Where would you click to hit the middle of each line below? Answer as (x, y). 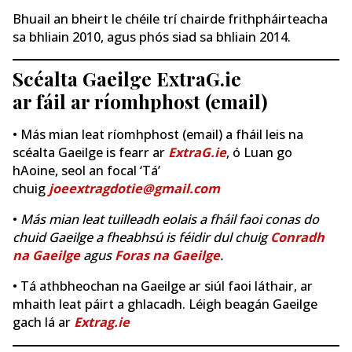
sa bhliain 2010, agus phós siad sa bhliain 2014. (152, 37)
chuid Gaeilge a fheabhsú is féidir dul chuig (141, 237)
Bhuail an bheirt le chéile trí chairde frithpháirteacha (170, 18)
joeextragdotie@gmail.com (134, 188)
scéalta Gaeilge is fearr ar (90, 152)
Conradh (297, 237)
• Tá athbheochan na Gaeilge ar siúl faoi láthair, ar (163, 286)
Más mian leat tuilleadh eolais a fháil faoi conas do (170, 219)
